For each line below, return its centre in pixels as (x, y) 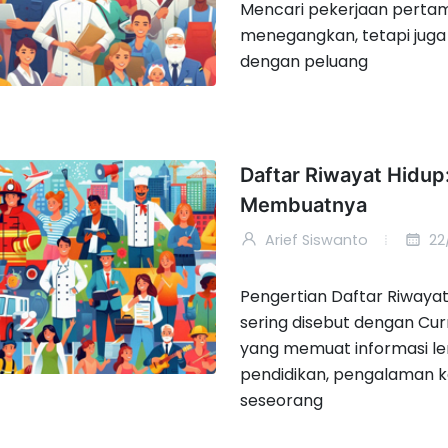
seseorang (281, 401)
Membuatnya (303, 205)
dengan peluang (303, 61)
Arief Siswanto (314, 240)
